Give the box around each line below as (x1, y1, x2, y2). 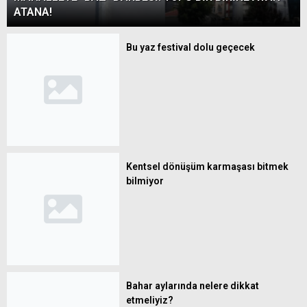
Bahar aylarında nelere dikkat (126, 280, 259, 291)
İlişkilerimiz (106, 32, 154, 43)
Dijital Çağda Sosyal (106, 17, 191, 29)
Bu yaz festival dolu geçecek (126, 41, 255, 53)
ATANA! (14, 5, 52, 19)
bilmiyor (126, 175, 164, 186)
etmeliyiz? (126, 294, 173, 306)
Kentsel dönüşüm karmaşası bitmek (126, 160, 288, 172)
